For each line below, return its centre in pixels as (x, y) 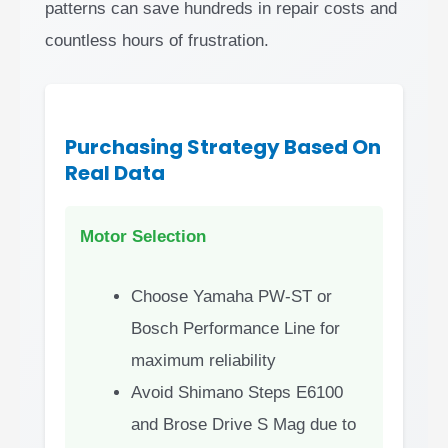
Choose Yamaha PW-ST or (231, 296)
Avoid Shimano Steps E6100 (237, 392)
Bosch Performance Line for (235, 328)
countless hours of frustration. (157, 41)
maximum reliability (203, 360)
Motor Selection (143, 237)
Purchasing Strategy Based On (223, 147)
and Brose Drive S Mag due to (243, 424)
